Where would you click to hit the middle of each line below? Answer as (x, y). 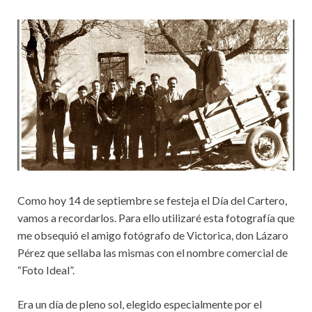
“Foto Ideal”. (46, 270)
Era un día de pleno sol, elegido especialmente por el (140, 304)
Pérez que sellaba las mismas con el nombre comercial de (153, 252)
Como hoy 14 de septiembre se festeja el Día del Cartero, (152, 200)
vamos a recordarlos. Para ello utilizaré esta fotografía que (156, 217)
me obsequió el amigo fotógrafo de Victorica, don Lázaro (153, 235)
